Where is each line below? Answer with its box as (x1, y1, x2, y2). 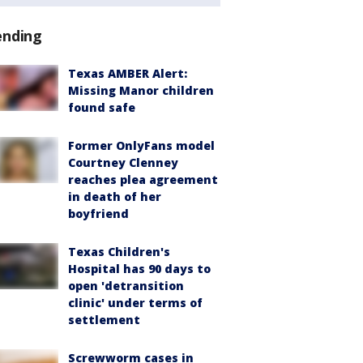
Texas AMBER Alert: (68, 66, 187, 82)
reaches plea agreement (68, 172, 218, 188)
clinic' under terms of (68, 295, 203, 311)
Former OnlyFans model (68, 138, 215, 154)
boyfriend (68, 206, 129, 222)
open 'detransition (68, 278, 184, 294)
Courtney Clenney (68, 155, 178, 171)
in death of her (68, 189, 161, 205)
